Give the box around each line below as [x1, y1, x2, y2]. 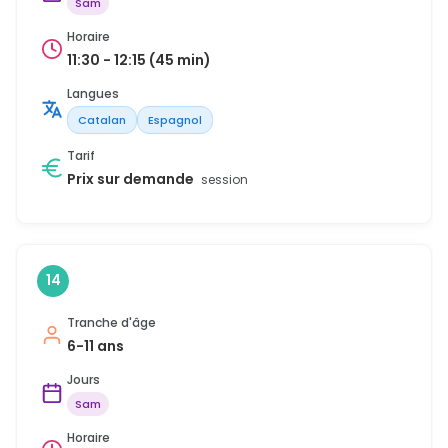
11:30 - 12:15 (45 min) [67, 49, 211, 70]
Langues [67, 84, 119, 102]
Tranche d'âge [67, 313, 156, 331]
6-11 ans [67, 335, 124, 356]
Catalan [78, 111, 126, 128]
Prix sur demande [67, 168, 197, 189]
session [201, 170, 248, 188]
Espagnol [148, 111, 202, 128]
